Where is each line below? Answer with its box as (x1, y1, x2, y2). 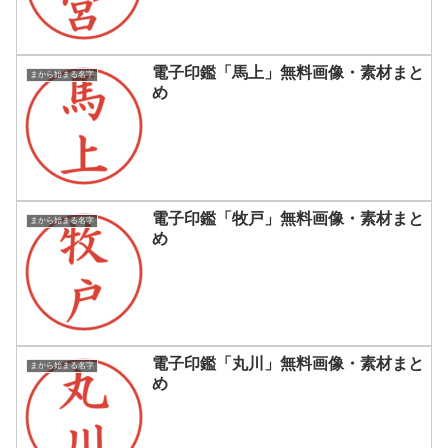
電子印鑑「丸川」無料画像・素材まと (152, 355, 424, 373)
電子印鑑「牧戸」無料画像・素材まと (152, 209, 424, 227)
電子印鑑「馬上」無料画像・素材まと (152, 64, 424, 82)
